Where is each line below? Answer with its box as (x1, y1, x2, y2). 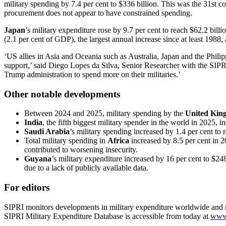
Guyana (24, 154, 51, 163)
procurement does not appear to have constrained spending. (4, 9, 192, 17)
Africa (107, 136, 129, 145)
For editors (4, 182, 49, 193)
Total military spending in (24, 136, 107, 145)
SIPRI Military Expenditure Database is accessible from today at (4, 211, 210, 220)
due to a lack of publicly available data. (24, 163, 148, 173)
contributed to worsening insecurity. (24, 145, 138, 154)
